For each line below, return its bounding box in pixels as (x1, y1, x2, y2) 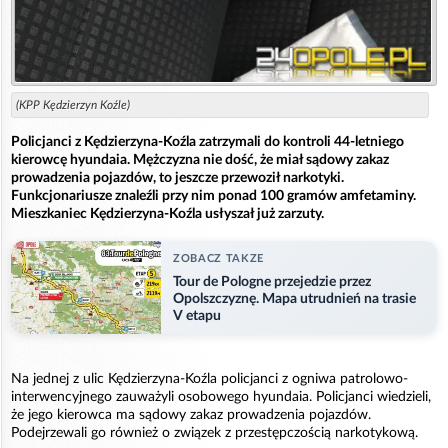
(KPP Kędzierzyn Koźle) (16, 98, 130, 111)
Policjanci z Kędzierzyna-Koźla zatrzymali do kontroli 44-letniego (11, 134, 404, 149)
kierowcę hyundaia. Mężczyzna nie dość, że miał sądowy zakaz (11, 152, 389, 167)
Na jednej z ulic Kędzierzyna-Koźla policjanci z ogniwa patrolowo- (11, 371, 408, 386)
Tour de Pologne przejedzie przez (173, 274, 371, 289)
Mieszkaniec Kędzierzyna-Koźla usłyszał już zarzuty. (11, 206, 324, 221)
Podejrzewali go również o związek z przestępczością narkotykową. (11, 425, 418, 440)
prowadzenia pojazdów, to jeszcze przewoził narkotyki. (11, 170, 344, 185)
